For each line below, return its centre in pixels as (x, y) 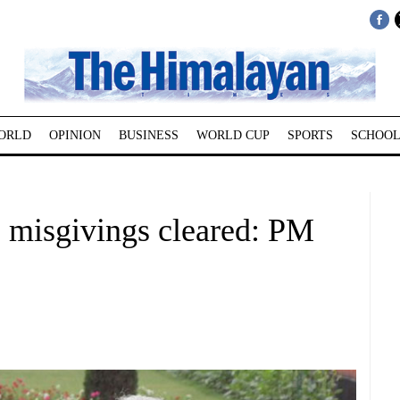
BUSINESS (148, 135)
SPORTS (310, 135)
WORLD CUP (233, 135)
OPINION (75, 135)
